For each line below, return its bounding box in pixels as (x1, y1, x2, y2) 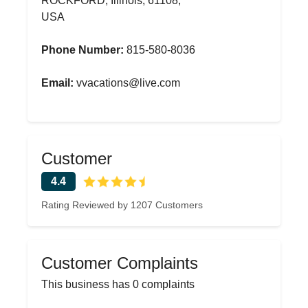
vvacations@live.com (74, 77, 180, 89)
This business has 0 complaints (41, 278, 195, 290)
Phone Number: (41, 44, 124, 56)
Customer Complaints (41, 254, 198, 272)
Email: (41, 77, 74, 89)
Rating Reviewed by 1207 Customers (41, 199, 203, 210)
